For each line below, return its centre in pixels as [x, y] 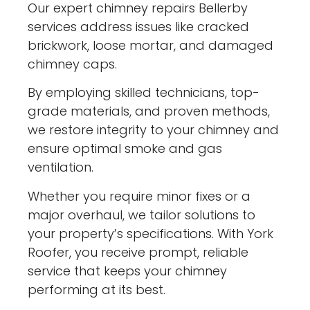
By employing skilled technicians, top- [144, 93]
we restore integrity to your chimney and [154, 130]
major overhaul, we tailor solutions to [142, 215]
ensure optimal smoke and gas [125, 149]
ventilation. [61, 167]
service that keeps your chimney [128, 271]
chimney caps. [73, 64]
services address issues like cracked [139, 26]
